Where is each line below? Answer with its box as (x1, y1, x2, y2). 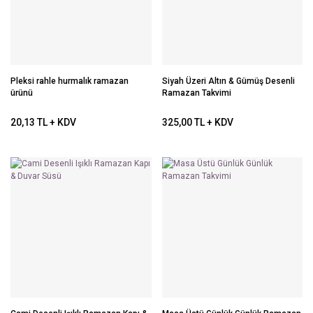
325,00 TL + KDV (161, 117, 233, 128)
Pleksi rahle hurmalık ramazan (10, 75, 129, 86)
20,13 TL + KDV (10, 117, 76, 128)
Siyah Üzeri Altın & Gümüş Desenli (161, 75, 295, 86)
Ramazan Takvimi (161, 87, 231, 98)
